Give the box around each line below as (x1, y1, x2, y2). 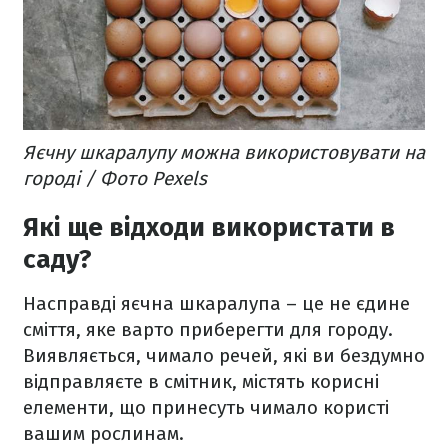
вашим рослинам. (23, 422, 189, 446)
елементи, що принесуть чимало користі (23, 396, 389, 420)
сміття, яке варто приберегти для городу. (23, 318, 393, 342)
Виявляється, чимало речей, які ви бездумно (23, 344, 425, 368)
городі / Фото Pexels (23, 167, 207, 191)
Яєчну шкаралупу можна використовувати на (23, 141, 425, 165)
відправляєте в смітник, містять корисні (23, 370, 379, 394)
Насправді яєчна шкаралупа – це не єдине (23, 292, 410, 316)
